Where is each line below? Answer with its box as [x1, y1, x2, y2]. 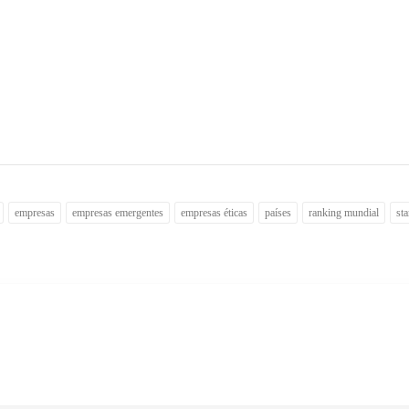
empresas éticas [181, 205, 248, 219]
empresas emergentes [72, 205, 164, 219]
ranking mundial [309, 205, 380, 219]
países [265, 205, 292, 219]
